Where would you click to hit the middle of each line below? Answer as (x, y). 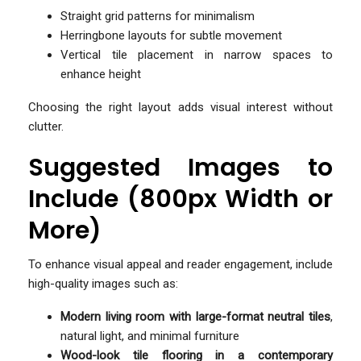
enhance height (101, 74)
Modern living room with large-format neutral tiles (195, 316)
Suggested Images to (180, 167)
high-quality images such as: (103, 283)
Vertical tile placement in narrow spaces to (197, 54)
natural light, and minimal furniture (150, 336)
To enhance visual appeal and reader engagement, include (180, 264)
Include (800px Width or (180, 199)
